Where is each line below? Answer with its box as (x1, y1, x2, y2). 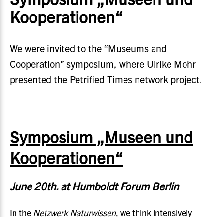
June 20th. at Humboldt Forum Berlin (10, 179, 179, 192)
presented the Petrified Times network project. (10, 73, 202, 85)
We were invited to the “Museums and (10, 42, 167, 54)
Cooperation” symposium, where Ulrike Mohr (10, 58, 196, 70)
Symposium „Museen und (10, 126, 193, 147)
